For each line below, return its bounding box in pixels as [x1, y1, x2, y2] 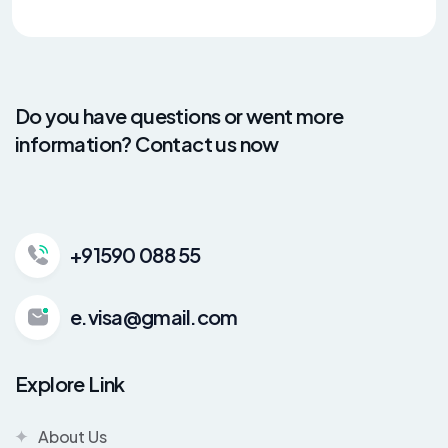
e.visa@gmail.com [70, 304, 238, 330]
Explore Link [15, 370, 125, 396]
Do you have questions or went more [15, 102, 344, 128]
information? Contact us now [15, 130, 279, 156]
